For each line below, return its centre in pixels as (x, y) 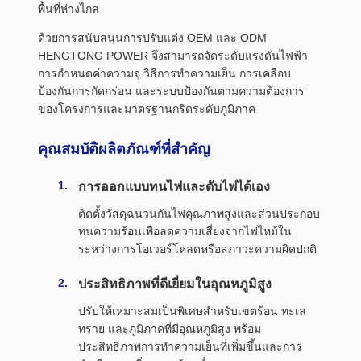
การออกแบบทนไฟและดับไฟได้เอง (174, 187)
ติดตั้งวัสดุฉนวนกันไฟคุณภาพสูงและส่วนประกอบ (199, 214)
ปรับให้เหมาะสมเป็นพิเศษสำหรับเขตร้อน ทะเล (192, 311)
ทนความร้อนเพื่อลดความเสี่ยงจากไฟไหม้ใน (185, 231)
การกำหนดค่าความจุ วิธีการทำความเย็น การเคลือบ (164, 73)
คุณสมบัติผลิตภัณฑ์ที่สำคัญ (124, 149)
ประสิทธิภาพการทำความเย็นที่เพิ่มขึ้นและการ (190, 346)
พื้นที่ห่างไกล (68, 9)
